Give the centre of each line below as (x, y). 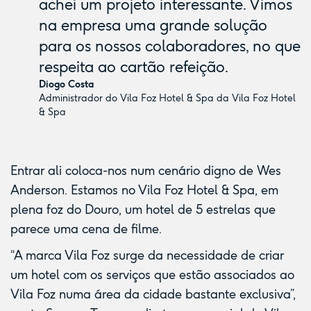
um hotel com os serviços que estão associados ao (152, 275)
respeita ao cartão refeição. (134, 67)
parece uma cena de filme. (88, 229)
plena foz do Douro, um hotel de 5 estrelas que (143, 210)
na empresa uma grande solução (153, 25)
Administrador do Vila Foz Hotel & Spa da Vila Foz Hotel (167, 98)
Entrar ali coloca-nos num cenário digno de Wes (146, 171)
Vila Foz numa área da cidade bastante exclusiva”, (153, 294)
